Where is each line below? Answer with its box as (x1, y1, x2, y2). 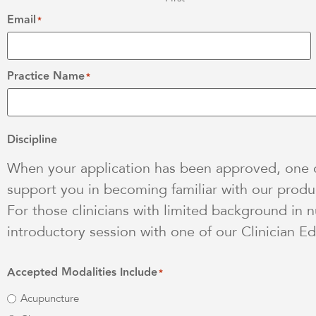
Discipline (7, 131, 57, 150)
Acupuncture (20, 291, 79, 305)
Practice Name (7, 68, 85, 86)
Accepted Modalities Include (7, 263, 157, 281)
